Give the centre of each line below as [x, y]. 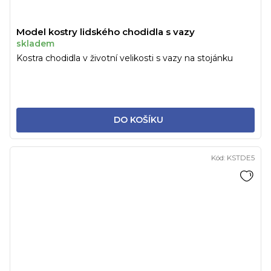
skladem [35, 43]
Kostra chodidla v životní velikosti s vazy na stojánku [125, 58]
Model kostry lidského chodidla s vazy [106, 31]
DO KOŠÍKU [138, 119]
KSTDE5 [241, 158]
